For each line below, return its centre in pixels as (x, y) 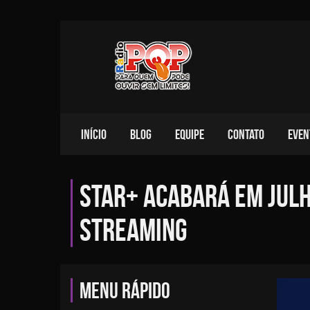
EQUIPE (190, 134)
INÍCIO (94, 134)
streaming (134, 230)
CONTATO (246, 134)
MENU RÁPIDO (125, 290)
